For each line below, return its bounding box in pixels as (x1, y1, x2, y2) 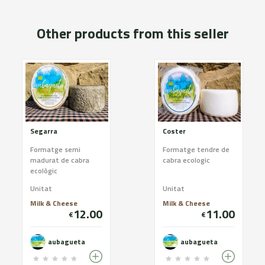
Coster (163, 125, 186, 137)
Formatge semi (30, 144, 80, 155)
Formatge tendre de (163, 144, 230, 155)
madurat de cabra (30, 154, 89, 166)
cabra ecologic (163, 154, 210, 166)
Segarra (30, 125, 57, 137)
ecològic (30, 165, 57, 176)
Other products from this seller (36, 22, 229, 44)
